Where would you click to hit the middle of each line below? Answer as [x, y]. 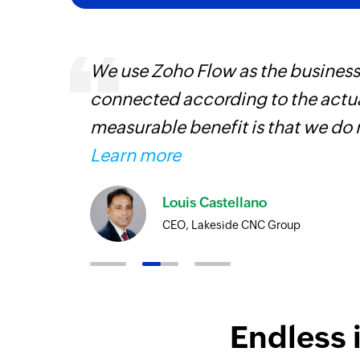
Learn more [135, 155]
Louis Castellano [215, 202]
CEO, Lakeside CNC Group [231, 225]
